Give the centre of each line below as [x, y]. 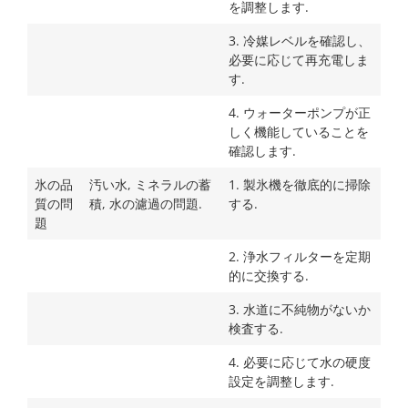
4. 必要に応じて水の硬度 [300, 362]
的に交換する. [269, 276]
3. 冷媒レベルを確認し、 [300, 41]
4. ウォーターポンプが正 [300, 113]
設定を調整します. [281, 382]
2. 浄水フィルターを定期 [300, 257]
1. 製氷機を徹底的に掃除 [300, 185]
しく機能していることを [299, 132]
